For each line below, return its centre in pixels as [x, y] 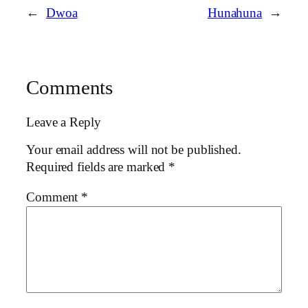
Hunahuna [235, 13]
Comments [70, 88]
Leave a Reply [64, 122]
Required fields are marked [98, 167]
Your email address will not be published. [134, 150]
